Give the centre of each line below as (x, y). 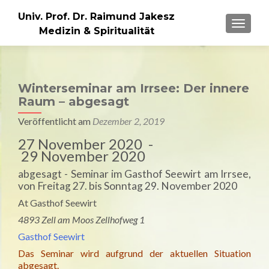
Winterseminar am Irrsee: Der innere (134, 88)
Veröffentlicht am (55, 121)
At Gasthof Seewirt (57, 203)
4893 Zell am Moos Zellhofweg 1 (81, 219)
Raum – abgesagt (74, 101)
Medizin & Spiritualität (96, 31)
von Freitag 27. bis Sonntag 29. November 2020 (128, 186)
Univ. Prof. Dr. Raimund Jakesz (96, 16)
